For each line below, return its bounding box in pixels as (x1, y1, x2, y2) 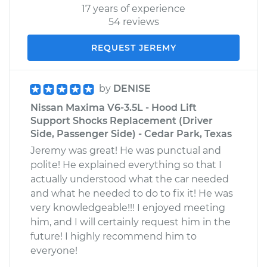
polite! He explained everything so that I (30, 159, 222, 170)
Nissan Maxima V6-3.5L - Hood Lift (30, 101, 197, 113)
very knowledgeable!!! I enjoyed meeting (30, 201, 225, 213)
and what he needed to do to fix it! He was (30, 187, 233, 199)
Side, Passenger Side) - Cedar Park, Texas (30, 128, 232, 139)
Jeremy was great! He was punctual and (30, 144, 221, 156)
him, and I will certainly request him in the (30, 216, 231, 228)
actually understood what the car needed (30, 173, 229, 185)
